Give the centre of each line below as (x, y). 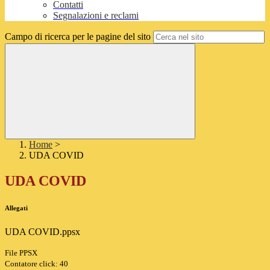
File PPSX (21, 253)
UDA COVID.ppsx (42, 232)
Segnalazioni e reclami (96, 16)
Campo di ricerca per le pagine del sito (78, 37)
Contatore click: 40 (36, 264)
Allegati (16, 208)
